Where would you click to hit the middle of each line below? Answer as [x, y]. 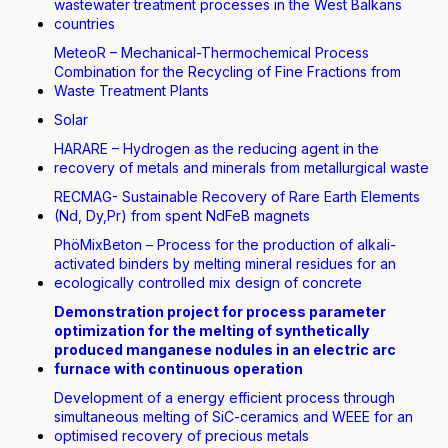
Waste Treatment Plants [131, 90]
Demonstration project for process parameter [220, 311]
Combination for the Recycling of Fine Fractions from [227, 71]
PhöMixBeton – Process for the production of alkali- [225, 244]
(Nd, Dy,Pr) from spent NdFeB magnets [182, 215]
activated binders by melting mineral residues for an [225, 263]
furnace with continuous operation [178, 368]
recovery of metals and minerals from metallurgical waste [241, 167]
